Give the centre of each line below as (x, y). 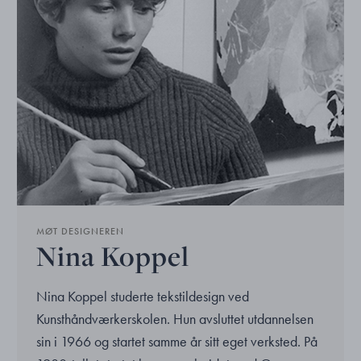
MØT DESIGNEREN (81, 231)
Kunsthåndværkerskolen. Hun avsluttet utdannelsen (175, 318)
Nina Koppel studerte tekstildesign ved (143, 296)
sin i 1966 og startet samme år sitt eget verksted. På (177, 341)
